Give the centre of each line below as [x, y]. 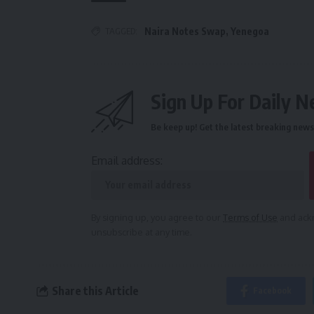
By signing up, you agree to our [157, 218]
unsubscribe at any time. [142, 232]
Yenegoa [250, 32]
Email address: [127, 161]
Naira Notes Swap [185, 32]
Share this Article [95, 291]
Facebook [272, 291]
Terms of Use [250, 218]
